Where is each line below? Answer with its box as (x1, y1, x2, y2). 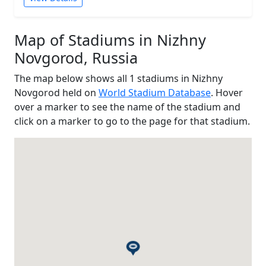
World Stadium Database (99, 86, 211, 99)
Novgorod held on (14, 86, 99, 99)
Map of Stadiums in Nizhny (14, 30, 206, 50)
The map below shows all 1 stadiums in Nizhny (14, 72, 223, 85)
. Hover (211, 86, 243, 99)
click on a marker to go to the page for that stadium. (14, 115, 250, 128)
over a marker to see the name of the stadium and (14, 100, 240, 113)
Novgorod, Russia (14, 47, 138, 68)
